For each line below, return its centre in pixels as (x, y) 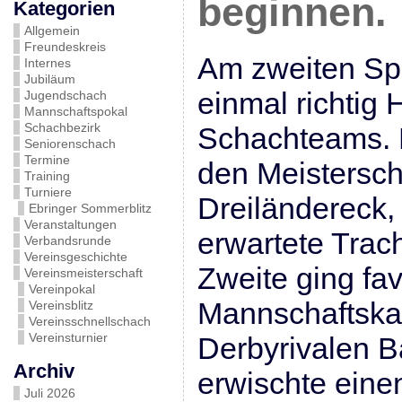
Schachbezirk (62, 127)
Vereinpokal (61, 289)
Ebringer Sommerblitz (90, 208)
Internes (47, 63)
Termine (47, 160)
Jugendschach (65, 95)
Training (47, 176)
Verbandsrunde (67, 240)
